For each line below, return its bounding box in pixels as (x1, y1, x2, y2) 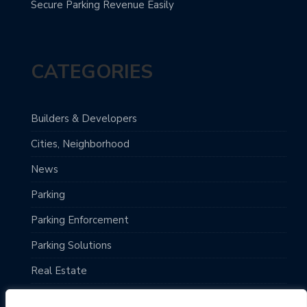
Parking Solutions (31, 238, 112, 253)
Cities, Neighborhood (31, 137, 130, 151)
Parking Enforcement (31, 213, 129, 228)
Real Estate (31, 264, 87, 278)
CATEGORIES (31, 59, 153, 86)
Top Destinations (31, 289, 113, 304)
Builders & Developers (31, 112, 137, 126)
